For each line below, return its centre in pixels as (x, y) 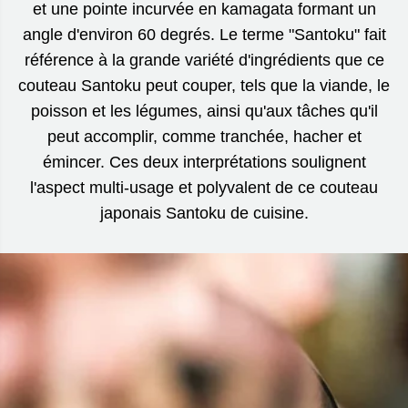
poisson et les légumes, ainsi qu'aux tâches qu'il (204, 111)
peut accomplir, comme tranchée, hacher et (204, 136)
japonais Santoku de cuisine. (204, 213)
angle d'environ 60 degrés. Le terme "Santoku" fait (204, 34)
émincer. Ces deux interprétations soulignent (204, 162)
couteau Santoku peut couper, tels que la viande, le (204, 85)
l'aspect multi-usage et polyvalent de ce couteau (204, 187)
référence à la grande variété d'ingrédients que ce (204, 60)
